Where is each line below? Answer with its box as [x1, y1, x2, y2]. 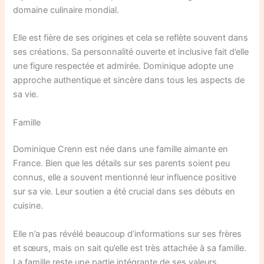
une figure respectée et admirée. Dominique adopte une [13, 61, 234, 72]
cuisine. [13, 200, 44, 212]
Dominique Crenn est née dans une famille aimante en [13, 144, 229, 155]
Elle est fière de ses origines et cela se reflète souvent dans [13, 32, 249, 44]
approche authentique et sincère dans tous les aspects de [13, 75, 245, 86]
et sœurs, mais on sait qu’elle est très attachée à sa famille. [13, 242, 247, 253]
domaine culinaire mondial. [13, 4, 120, 15]
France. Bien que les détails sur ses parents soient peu [13, 158, 230, 169]
